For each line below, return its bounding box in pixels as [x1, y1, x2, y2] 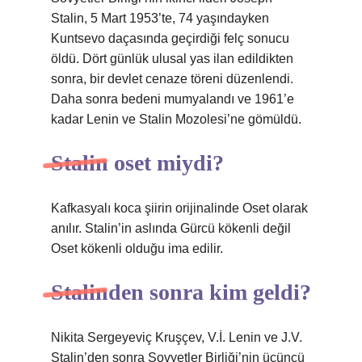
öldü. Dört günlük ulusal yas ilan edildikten [51, 52, 293, 65]
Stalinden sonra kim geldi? [51, 280, 311, 305]
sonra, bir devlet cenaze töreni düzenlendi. [51, 72, 293, 86]
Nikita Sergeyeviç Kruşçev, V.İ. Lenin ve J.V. [51, 330, 302, 344]
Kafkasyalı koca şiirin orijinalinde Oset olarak [51, 201, 308, 215]
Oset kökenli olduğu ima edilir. [51, 242, 223, 255]
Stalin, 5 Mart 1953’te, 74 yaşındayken [51, 11, 269, 25]
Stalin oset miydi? [51, 150, 224, 175]
